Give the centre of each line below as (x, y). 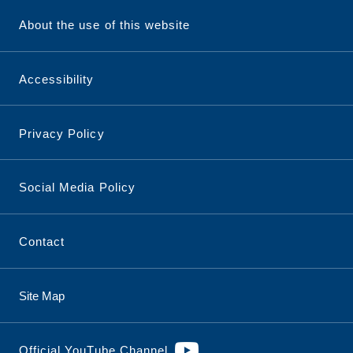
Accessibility (56, 79)
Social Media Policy (77, 188)
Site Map (41, 296)
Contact (42, 242)
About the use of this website (104, 24)
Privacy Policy (61, 133)
